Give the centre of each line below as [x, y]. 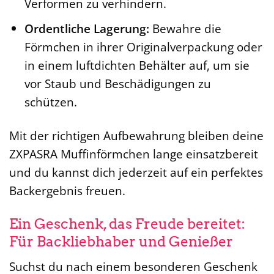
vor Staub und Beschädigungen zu [117, 84]
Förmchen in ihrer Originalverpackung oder [143, 47]
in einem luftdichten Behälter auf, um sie [137, 65]
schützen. [50, 102]
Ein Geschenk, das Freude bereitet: [127, 224]
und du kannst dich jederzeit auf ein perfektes [136, 172]
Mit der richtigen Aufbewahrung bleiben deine [136, 135]
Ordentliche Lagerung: [87, 29]
